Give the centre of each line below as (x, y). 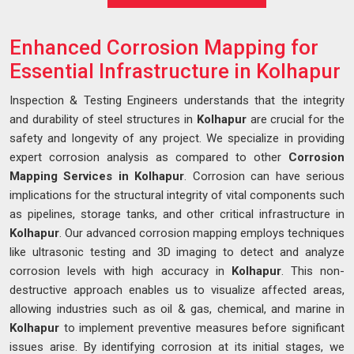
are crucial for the (296, 120)
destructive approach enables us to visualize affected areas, (177, 290)
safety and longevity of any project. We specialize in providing (177, 139)
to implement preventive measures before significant (202, 328)
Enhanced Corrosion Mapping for (164, 48)
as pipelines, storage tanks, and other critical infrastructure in (177, 215)
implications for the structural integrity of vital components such (177, 196)
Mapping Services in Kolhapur (97, 177)
